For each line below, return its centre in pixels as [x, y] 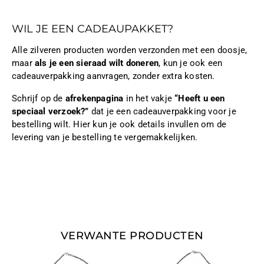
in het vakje [149, 98]
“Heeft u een [200, 98]
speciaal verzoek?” [50, 111]
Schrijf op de [39, 98]
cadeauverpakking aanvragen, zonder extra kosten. [113, 76]
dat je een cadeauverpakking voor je [162, 111]
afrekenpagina [94, 98]
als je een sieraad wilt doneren [97, 63]
